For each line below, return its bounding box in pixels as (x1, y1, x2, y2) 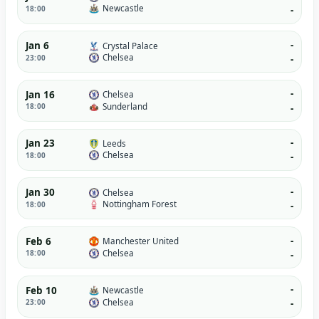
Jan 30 (25, 186, 55, 199)
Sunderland (102, 100, 147, 112)
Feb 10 (25, 283, 57, 297)
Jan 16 (25, 88, 55, 101)
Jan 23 (25, 137, 55, 150)
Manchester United (102, 236, 179, 247)
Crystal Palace (102, 40, 158, 51)
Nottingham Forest (102, 199, 177, 210)
